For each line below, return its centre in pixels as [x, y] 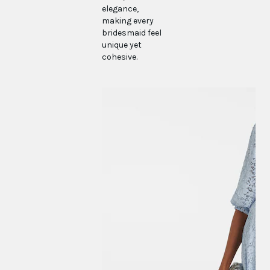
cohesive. [120, 57]
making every [128, 20]
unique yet [122, 45]
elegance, [121, 8]
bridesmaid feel [132, 33]
